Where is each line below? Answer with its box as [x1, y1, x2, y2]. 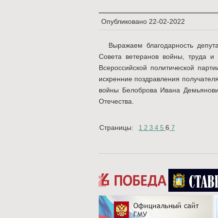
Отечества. [99, 97, 134, 105]
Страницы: [99, 124, 133, 131]
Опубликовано [101, 18, 149, 25]
